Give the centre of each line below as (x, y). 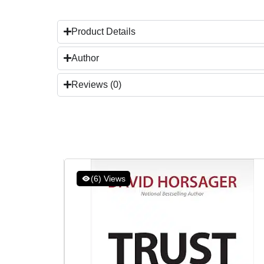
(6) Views (108, 178)
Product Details (103, 31)
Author (85, 58)
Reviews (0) (96, 84)
